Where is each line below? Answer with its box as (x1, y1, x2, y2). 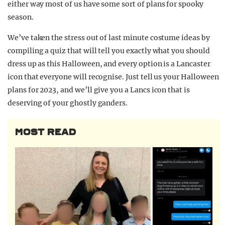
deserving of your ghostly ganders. (8, 98, 128, 108)
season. (8, 13, 34, 22)
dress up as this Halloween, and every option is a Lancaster (8, 59, 210, 69)
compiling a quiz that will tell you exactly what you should (8, 46, 210, 56)
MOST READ (15, 127, 76, 138)
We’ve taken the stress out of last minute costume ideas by (8, 33, 210, 43)
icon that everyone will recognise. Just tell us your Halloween (8, 72, 219, 82)
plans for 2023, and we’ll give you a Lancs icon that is (8, 85, 190, 95)
